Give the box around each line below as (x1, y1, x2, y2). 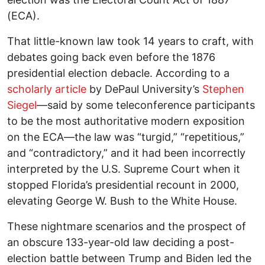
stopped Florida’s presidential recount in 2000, (7, 179, 239, 192)
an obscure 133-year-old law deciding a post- (7, 236, 234, 249)
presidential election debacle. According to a (7, 67, 230, 80)
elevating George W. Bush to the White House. (7, 195, 237, 208)
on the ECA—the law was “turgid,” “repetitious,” (7, 131, 244, 144)
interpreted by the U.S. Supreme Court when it (7, 163, 240, 176)
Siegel (7, 99, 37, 112)
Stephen (202, 83, 244, 96)
